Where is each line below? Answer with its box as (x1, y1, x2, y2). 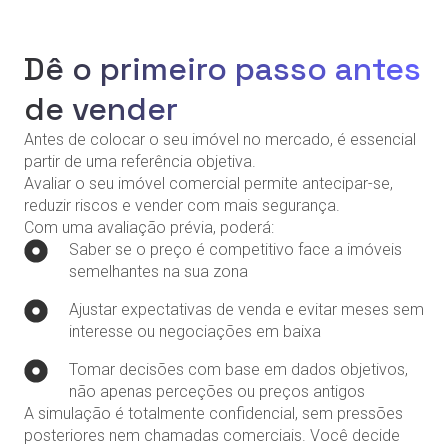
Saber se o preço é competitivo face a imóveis (69, 239, 402, 259)
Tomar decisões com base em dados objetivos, (69, 359, 408, 379)
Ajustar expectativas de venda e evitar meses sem (69, 299, 424, 319)
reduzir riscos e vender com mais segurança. (24, 195, 340, 215)
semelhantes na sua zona (69, 261, 248, 281)
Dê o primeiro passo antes (24, 48, 421, 89)
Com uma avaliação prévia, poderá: (24, 217, 274, 237)
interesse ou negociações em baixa (69, 321, 321, 341)
